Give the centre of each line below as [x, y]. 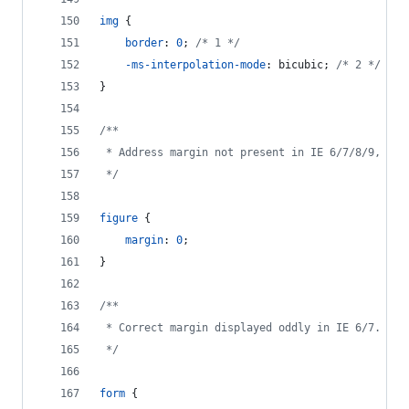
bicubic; [304, 65]
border [144, 43]
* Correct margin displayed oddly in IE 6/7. [240, 328]
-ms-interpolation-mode [195, 65]
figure [119, 218]
